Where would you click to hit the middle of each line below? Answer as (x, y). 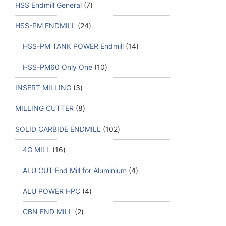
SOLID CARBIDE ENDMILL (58, 129)
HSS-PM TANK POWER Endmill (73, 46)
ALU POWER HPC (51, 191)
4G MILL (37, 149)
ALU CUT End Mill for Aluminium (75, 170)
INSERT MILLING (43, 87)
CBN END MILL (48, 211)
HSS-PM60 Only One (58, 67)
